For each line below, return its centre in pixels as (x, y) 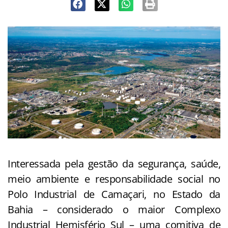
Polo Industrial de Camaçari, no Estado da (114, 194)
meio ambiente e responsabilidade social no (114, 179)
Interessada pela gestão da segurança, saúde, (114, 164)
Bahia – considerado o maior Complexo (114, 210)
